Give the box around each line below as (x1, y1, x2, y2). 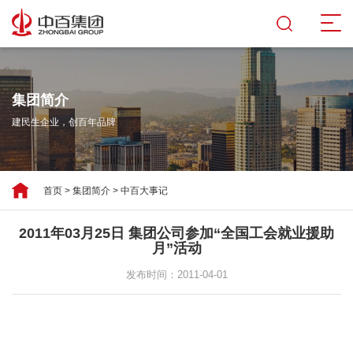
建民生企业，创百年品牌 (12, 117, 116, 128)
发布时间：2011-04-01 (125, 268, 228, 281)
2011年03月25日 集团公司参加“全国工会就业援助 (19, 225, 334, 241)
